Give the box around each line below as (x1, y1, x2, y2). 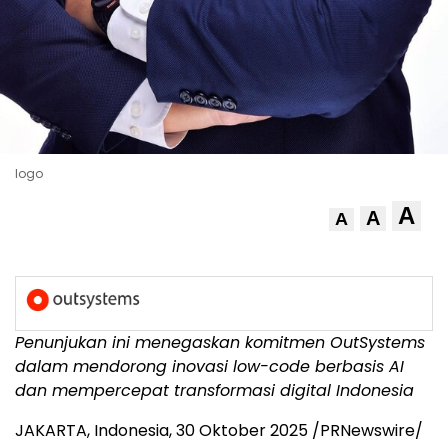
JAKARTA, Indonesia (15, 419, 169, 443)
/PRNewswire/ (308, 419, 423, 443)
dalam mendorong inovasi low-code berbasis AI (15, 355, 404, 379)
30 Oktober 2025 (176, 419, 308, 443)
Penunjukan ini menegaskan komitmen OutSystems (15, 331, 425, 355)
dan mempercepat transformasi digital (15, 379, 336, 403)
